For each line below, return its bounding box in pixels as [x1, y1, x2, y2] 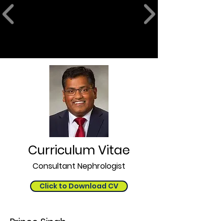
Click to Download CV [39, 181, 118, 191]
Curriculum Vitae [28, 142, 130, 159]
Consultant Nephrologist [33, 160, 125, 172]
